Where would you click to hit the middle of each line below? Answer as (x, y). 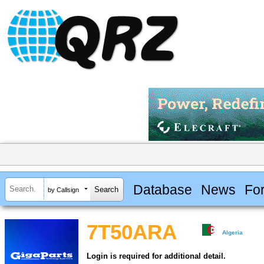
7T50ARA (132, 232)
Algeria (233, 233)
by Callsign (63, 189)
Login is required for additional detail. (156, 256)
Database (162, 189)
